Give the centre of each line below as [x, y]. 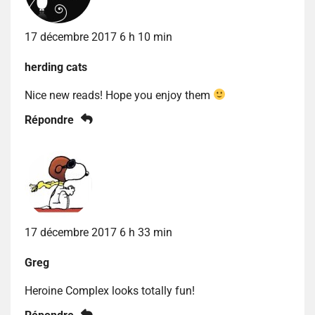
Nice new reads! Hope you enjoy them [119, 95]
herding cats [56, 67]
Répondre [49, 120]
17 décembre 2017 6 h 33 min [98, 232]
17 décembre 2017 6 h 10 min [98, 37]
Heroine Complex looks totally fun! [110, 290]
